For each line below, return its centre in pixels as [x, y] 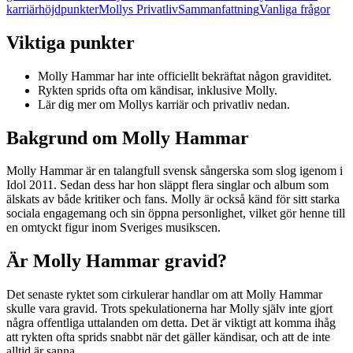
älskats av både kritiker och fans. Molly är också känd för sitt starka [173, 199]
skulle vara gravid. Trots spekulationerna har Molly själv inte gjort [169, 309]
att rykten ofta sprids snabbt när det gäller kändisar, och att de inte [168, 337]
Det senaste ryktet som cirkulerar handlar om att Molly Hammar [164, 295]
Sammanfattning [219, 9]
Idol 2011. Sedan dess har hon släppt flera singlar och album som [167, 185]
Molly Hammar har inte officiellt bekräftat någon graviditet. [185, 76]
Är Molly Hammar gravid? [117, 261]
